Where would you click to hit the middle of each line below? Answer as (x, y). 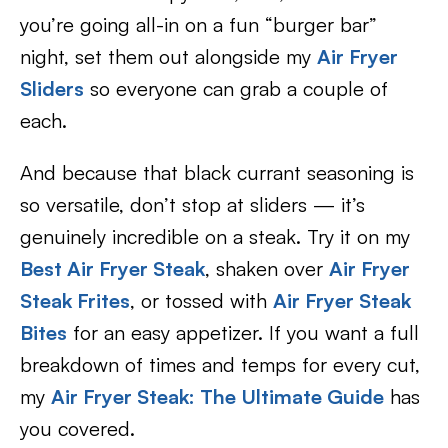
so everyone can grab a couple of (236, 88)
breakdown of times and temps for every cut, (220, 364)
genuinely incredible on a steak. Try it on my (215, 236)
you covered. (77, 428)
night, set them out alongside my (168, 56)
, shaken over (267, 268)
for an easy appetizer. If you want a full (243, 332)
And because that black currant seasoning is (217, 172)
